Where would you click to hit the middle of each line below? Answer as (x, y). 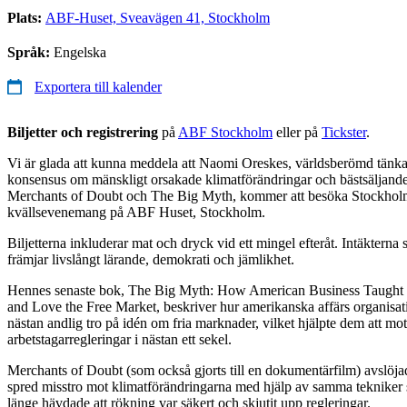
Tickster (344, 132)
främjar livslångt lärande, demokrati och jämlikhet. (151, 259)
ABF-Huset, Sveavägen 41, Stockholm (158, 17)
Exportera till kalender (98, 86)
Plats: (26, 17)
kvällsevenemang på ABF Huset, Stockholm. (136, 212)
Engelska (80, 52)
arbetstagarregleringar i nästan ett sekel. (119, 339)
